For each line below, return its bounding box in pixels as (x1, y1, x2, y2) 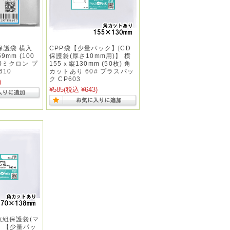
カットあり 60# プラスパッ (49, 68, 134, 75)
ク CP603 (49, 75, 81, 83)
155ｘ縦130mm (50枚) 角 (49, 60, 131, 67)
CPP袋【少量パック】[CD (49, 45, 131, 52)
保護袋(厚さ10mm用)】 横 (49, 52, 131, 60)
